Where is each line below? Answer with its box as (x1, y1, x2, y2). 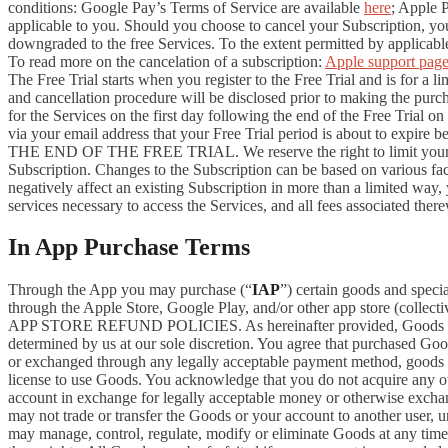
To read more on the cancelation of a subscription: (8, 52, 325, 70)
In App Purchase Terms (8, 234, 250, 261)
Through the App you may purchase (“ (8, 281, 252, 299)
